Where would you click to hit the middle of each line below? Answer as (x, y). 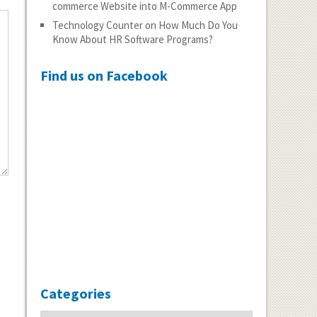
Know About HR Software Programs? (132, 39)
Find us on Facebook (104, 75)
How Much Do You (198, 25)
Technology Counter (97, 25)
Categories (75, 293)
